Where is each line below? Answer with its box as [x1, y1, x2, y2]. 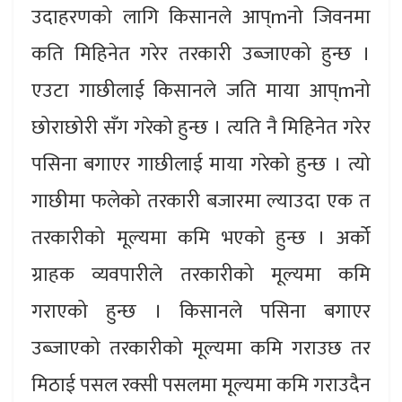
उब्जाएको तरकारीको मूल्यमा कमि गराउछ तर [31, 332, 371, 366]
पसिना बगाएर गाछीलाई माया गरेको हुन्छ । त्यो [31, 148, 371, 182]
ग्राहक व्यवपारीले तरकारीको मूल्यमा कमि [31, 258, 371, 293]
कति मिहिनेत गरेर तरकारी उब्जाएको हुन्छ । [31, 38, 371, 72]
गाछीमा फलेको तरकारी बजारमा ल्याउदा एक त [31, 185, 371, 219]
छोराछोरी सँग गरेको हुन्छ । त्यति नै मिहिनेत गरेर [31, 111, 371, 145]
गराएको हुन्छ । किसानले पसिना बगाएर [31, 295, 371, 329]
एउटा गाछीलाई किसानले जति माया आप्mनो [31, 74, 371, 109]
